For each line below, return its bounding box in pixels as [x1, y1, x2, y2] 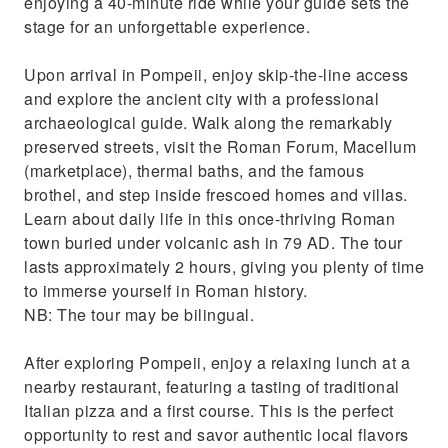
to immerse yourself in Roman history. [24, 279, 308, 302]
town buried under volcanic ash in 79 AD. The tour [24, 231, 403, 254]
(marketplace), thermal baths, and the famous [24, 159, 364, 182]
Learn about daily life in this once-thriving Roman [24, 207, 395, 230]
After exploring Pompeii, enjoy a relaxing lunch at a [24, 351, 410, 374]
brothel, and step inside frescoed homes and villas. [24, 183, 408, 206]
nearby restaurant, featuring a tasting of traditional [24, 375, 400, 398]
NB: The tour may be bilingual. [24, 303, 254, 326]
